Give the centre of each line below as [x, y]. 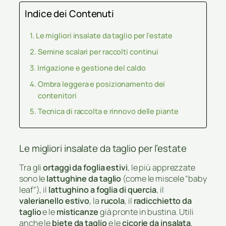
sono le [33, 179]
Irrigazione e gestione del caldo [91, 68]
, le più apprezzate [161, 168]
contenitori [57, 95]
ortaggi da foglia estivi [85, 168]
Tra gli [31, 168]
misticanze [77, 212]
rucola [113, 201]
